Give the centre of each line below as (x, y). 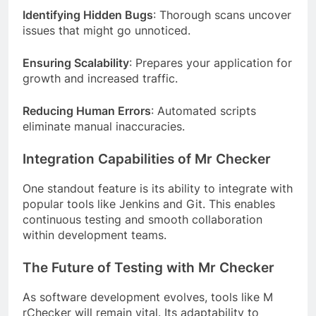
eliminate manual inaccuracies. (104, 127)
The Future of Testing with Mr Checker (148, 267)
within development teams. (95, 235)
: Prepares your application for (211, 63)
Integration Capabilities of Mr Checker (147, 159)
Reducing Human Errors (87, 111)
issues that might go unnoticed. (107, 31)
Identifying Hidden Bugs (88, 15)
